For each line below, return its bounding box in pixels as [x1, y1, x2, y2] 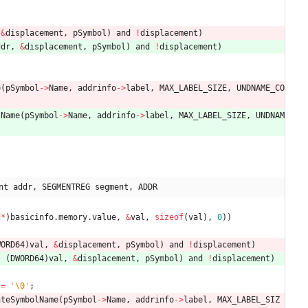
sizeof [155, 212, 184, 222]
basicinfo [10, 212, 54, 222]
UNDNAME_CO [236, 82, 285, 93]
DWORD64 [10, 253, 44, 263]
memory [58, 212, 87, 222]
